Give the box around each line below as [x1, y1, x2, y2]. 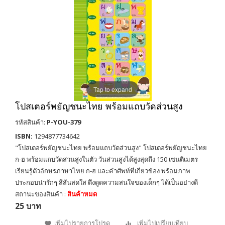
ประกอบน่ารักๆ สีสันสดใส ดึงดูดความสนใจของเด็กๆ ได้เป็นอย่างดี [15, 178, 198, 187]
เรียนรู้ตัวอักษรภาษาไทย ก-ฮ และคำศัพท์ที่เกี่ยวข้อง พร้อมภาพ [15, 166, 190, 175]
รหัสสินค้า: [15, 118, 47, 127]
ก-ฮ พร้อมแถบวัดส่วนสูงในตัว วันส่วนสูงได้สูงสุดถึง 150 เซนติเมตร [15, 155, 198, 164]
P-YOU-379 [47, 118, 81, 127]
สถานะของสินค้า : [15, 189, 67, 198]
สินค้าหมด [67, 189, 97, 198]
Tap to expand [93, 84, 132, 93]
